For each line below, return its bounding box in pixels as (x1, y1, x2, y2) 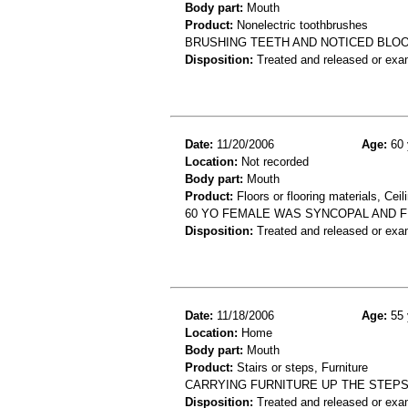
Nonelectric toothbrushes (233, 18, 368, 33)
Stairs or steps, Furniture (233, 361, 368, 375)
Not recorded (238, 155, 309, 169)
